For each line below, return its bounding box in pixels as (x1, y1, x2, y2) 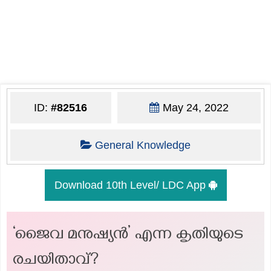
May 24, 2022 (159, 101, 229, 114)
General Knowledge (94, 139, 191, 151)
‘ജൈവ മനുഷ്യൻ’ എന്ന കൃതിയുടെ (13, 225, 243, 247)
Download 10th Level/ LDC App (54, 178, 209, 191)
